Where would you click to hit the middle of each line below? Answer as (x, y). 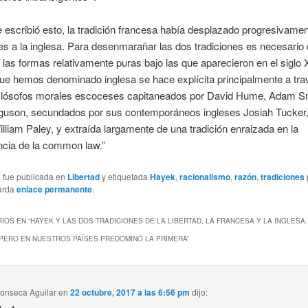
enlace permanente (54, 189)
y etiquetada (124, 176)
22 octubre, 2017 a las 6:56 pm (130, 292)
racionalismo (205, 176)
